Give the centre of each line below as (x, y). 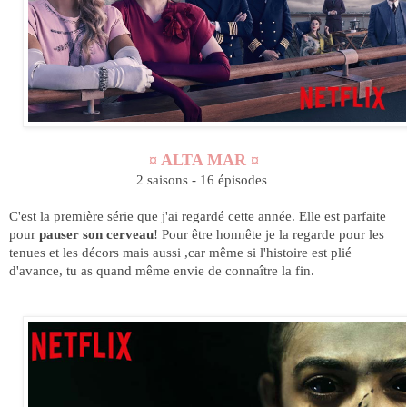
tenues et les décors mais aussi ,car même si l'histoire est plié (180, 253)
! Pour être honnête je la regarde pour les (269, 234)
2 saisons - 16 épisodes (203, 180)
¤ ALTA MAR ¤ (203, 160)
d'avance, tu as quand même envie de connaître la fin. (162, 271)
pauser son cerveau (96, 234)
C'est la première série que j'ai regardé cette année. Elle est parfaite (198, 216)
